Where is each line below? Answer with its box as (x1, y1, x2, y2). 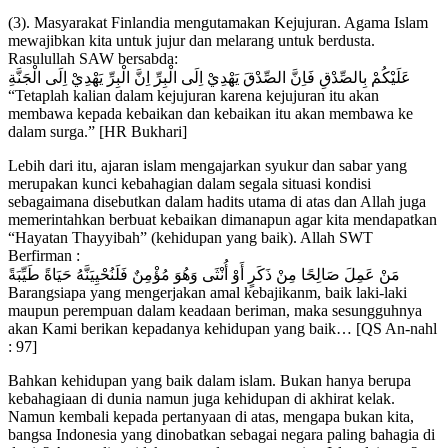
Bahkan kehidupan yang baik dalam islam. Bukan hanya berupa (8, 372, 411, 390)
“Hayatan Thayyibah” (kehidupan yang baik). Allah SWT (8, 229, 373, 247)
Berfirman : (8, 247, 80, 265)
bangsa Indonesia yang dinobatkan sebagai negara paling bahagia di (8, 426, 435, 444)
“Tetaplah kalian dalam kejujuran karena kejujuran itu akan (8, 87, 379, 105)
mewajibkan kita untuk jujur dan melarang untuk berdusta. (8, 32, 375, 50)
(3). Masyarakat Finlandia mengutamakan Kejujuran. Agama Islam (8, 14, 428, 32)
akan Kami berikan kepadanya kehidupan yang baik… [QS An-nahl (8, 320, 437, 338)
